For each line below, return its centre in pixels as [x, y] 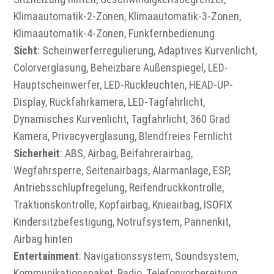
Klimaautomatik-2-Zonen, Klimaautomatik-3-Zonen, [128, 17]
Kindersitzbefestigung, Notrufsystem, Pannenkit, [122, 222]
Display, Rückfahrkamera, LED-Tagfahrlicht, [109, 102]
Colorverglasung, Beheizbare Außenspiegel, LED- [121, 68]
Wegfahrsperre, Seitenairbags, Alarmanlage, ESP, [122, 171]
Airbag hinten [43, 239]
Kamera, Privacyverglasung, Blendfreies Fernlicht [123, 136]
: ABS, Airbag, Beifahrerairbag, [127, 154]
